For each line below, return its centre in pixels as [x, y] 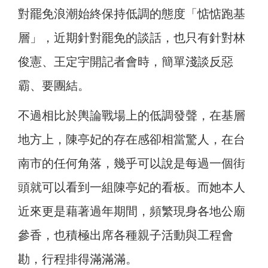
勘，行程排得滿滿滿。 [78, 259]
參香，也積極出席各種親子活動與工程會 [126, 235]
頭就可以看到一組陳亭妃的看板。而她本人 [132, 188]
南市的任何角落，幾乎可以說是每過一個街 [132, 164]
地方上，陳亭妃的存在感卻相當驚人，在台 [132, 140]
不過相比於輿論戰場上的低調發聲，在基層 [132, 116]
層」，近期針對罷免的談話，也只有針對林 [132, 38]
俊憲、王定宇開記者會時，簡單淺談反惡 [126, 62]
